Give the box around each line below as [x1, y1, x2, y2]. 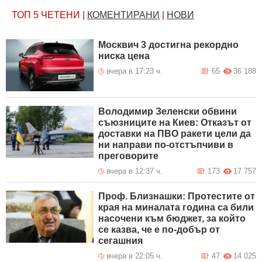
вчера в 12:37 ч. [106, 167, 163, 176]
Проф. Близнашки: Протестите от [98, 191, 256, 202]
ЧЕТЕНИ [41, 10, 80, 20]
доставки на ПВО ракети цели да [98, 129, 251, 139]
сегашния [98, 236, 143, 246]
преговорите [98, 151, 159, 161]
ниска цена [98, 51, 150, 61]
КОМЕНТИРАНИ [87, 10, 160, 20]
